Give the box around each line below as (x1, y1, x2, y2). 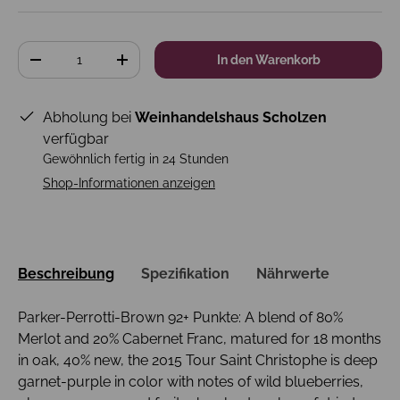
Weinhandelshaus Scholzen (135, 109, 327, 127)
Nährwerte (256, 264, 329, 282)
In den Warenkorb (216, 53, 321, 68)
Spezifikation (141, 264, 229, 282)
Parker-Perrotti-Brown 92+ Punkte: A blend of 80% (18, 308, 343, 326)
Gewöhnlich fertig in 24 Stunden (43, 152, 229, 167)
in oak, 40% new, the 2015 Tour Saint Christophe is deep (18, 351, 378, 369)
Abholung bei (43, 109, 135, 127)
